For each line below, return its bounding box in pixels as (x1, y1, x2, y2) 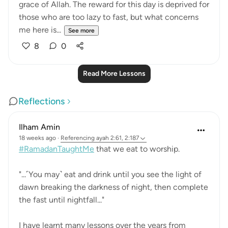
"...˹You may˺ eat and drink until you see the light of (19, 169, 202, 179)
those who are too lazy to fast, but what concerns (19, 12, 198, 22)
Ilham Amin (19, 122, 60, 132)
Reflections (18, 96, 65, 107)
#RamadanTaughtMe (19, 144, 94, 154)
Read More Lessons (82, 69, 146, 78)
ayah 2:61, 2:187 (96, 134, 139, 141)
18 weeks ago (19, 134, 56, 141)
